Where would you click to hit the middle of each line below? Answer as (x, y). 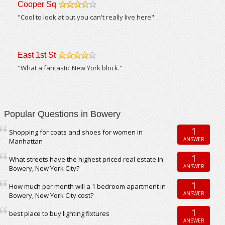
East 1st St (37, 55)
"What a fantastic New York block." (70, 68)
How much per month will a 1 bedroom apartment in (88, 186)
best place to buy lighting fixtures (60, 213)
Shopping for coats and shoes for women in (76, 132)
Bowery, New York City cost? (51, 195)
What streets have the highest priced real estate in (86, 159)
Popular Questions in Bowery (63, 114)
